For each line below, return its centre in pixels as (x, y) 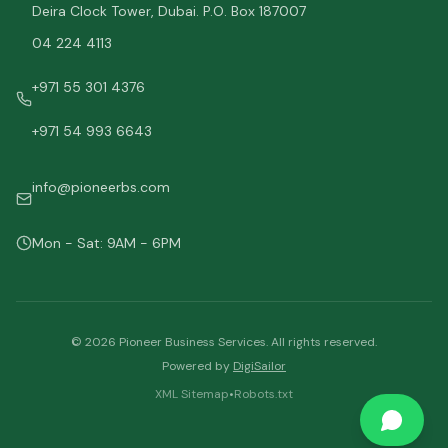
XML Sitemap (192, 394)
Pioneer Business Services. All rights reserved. (246, 342)
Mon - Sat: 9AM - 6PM (106, 243)
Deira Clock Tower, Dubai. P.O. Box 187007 (169, 11)
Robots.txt (263, 394)
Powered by (196, 366)
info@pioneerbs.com (101, 187)
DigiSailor (259, 366)
